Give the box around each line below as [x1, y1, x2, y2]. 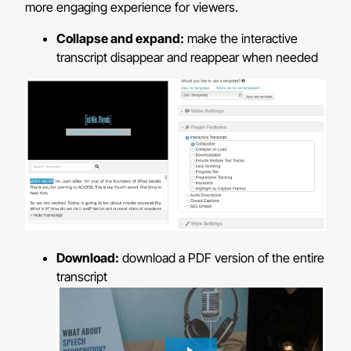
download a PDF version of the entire [119, 250, 325, 266]
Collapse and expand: [56, 31, 185, 47]
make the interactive [184, 31, 299, 47]
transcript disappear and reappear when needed [56, 49, 319, 66]
